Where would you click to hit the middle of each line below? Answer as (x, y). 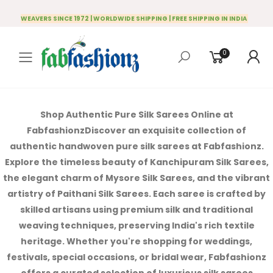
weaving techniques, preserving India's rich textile (136, 225)
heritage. (44, 241)
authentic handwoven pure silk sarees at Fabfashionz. (136, 146)
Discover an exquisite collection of (165, 130)
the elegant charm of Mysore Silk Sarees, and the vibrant (136, 178)
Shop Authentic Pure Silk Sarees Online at (136, 115)
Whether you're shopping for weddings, (159, 241)
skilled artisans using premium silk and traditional (136, 210)
